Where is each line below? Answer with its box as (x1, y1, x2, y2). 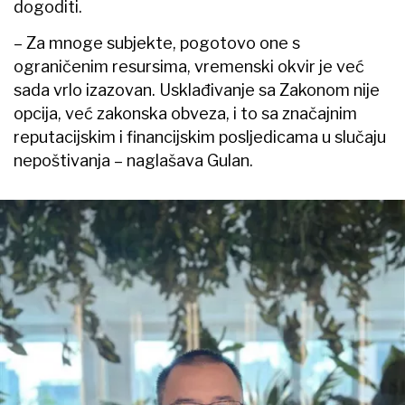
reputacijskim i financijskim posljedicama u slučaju (14, 127, 386, 146)
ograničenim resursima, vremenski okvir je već (14, 56, 364, 76)
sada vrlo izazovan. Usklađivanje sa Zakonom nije (14, 80, 380, 99)
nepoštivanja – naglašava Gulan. (14, 150, 253, 170)
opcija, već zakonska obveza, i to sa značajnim (14, 103, 357, 123)
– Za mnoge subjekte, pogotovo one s (14, 33, 300, 52)
